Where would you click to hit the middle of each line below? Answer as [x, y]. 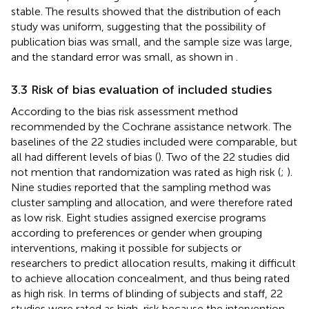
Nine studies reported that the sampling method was [141, 187]
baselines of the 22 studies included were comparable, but [154, 141]
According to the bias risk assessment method [124, 111]
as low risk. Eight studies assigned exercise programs [139, 217]
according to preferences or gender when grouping [137, 232]
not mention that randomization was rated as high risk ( [146, 172]
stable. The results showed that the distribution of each [146, 11]
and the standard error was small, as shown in [123, 57]
